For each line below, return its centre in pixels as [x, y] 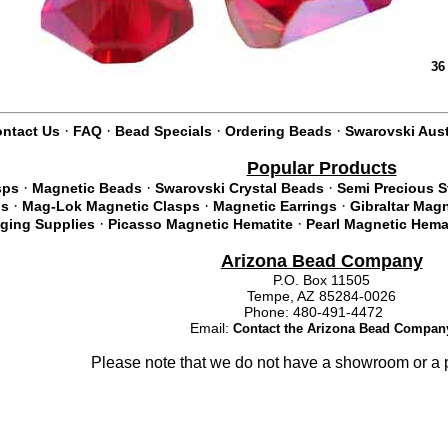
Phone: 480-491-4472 [321, 312]
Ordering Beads [278, 131]
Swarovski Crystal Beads [239, 188]
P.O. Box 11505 [321, 280]
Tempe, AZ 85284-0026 [321, 296]
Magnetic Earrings [275, 206]
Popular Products [321, 168]
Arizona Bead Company [321, 261]
